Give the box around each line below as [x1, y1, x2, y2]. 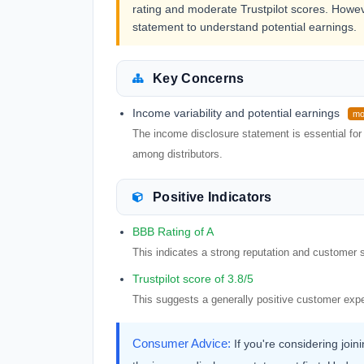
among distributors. [132, 148, 223, 160]
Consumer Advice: [132, 336, 231, 350]
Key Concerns [153, 71, 245, 85]
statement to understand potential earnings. [132, 20, 357, 33]
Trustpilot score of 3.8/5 [132, 272, 253, 285]
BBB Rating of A [132, 225, 214, 238]
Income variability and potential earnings [132, 106, 340, 119]
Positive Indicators [153, 190, 272, 204]
